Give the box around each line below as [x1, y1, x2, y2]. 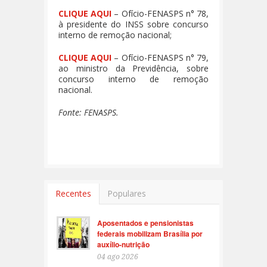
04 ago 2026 [97, 252, 138, 261]
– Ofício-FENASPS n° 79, [111, 51, 209, 63]
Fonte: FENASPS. [58, 106, 119, 118]
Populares [107, 187, 146, 199]
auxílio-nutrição [97, 238, 150, 250]
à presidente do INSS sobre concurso [58, 18, 209, 30]
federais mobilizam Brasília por [97, 228, 203, 239]
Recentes [55, 187, 91, 199]
